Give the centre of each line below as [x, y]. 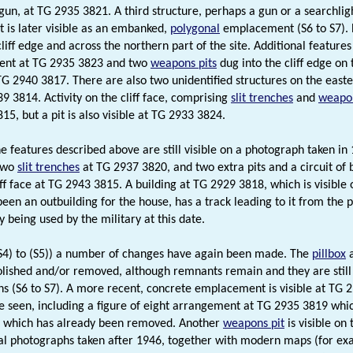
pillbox [329, 254]
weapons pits [184, 63]
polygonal [195, 29]
